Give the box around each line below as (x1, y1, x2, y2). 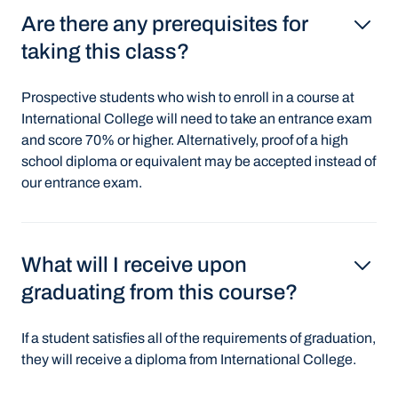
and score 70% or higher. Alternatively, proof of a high (21, 132, 348, 147)
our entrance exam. (21, 175, 142, 190)
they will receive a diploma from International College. (21, 352, 356, 367)
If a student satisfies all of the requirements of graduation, (21, 330, 376, 346)
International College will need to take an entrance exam (21, 111, 372, 126)
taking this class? (21, 40, 189, 63)
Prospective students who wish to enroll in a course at (21, 90, 354, 105)
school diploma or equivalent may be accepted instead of (21, 154, 376, 169)
